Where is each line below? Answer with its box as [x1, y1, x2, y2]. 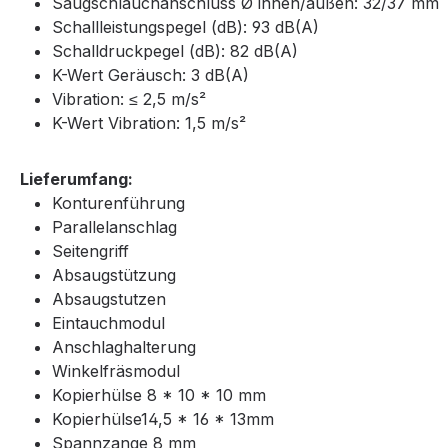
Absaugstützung [52, 265, 176, 286]
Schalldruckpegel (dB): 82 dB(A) [52, 41, 298, 62]
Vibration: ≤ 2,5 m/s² [52, 89, 206, 110]
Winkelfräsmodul [52, 361, 180, 382]
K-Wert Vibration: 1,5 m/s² [52, 113, 246, 134]
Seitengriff [52, 241, 129, 262]
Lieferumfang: [20, 169, 133, 190]
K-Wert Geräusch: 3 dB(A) [52, 65, 249, 86]
